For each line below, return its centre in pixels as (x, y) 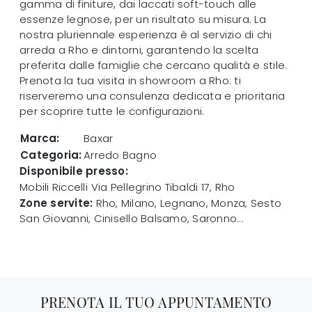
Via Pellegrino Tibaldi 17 (150, 187)
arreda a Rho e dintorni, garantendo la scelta (139, 50)
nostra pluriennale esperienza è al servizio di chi (146, 35)
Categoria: (51, 155)
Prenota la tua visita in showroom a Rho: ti (130, 81)
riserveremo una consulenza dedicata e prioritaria (153, 96)
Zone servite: (56, 203)
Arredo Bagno (120, 155)
